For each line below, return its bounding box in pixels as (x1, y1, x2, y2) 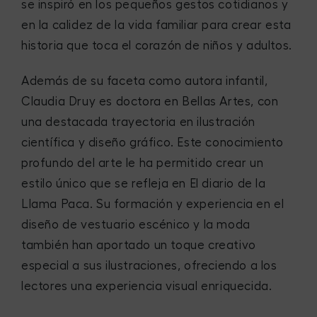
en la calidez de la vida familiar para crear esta (21, 18, 292, 31)
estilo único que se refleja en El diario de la (21, 178, 266, 190)
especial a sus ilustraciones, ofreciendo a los (21, 260, 277, 272)
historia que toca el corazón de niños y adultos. (21, 39, 292, 52)
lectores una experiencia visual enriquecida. (21, 280, 272, 293)
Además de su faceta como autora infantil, (21, 75, 268, 88)
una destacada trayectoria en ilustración (21, 116, 256, 129)
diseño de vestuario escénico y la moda (21, 219, 250, 231)
